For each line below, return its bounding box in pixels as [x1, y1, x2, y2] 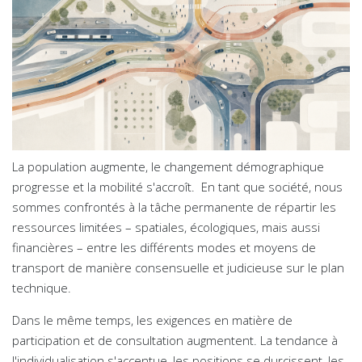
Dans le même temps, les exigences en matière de [12, 312, 293, 329]
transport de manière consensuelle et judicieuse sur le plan [12, 259, 344, 276]
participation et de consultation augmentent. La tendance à [12, 332, 338, 349]
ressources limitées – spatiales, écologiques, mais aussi [12, 219, 320, 236]
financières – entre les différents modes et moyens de [12, 239, 316, 256]
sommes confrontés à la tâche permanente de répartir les [12, 199, 336, 216]
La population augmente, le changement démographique [12, 158, 324, 175]
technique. [12, 280, 71, 297]
